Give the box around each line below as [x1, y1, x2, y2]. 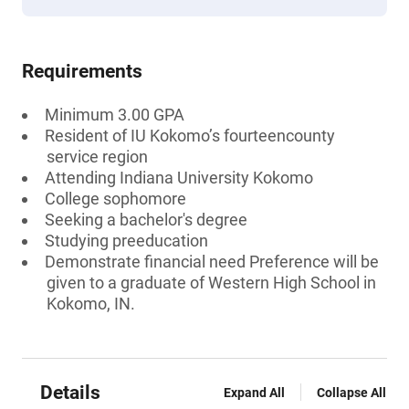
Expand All [224, 385, 285, 400]
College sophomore [45, 189, 186, 208]
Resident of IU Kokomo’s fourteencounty [45, 126, 335, 145]
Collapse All [317, 385, 386, 400]
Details [40, 382, 100, 404]
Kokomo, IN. [47, 294, 135, 313]
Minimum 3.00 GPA [45, 105, 184, 124]
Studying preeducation [45, 231, 208, 250]
